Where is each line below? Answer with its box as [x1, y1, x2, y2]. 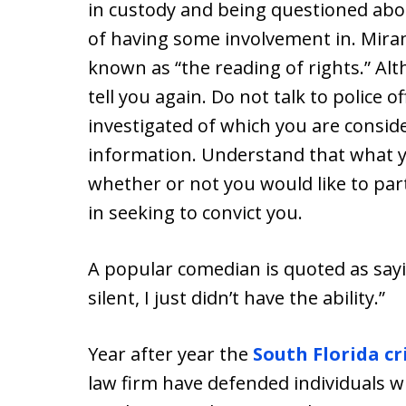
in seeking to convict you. [88, 200, 303, 225]
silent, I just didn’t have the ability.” [88, 285, 385, 310]
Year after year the [88, 342, 253, 366]
